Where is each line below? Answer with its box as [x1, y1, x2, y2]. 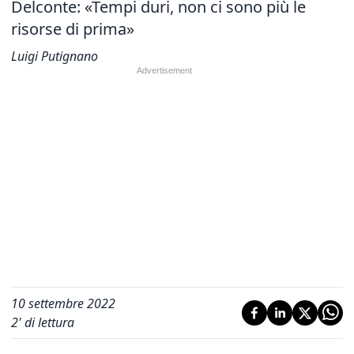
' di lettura [18, 314, 74, 331]
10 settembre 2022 [11, 295, 115, 312]
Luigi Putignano [11, 47, 98, 65]
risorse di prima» [11, 18, 134, 40]
